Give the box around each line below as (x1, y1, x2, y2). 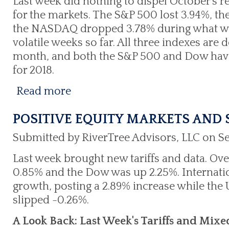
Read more (16, 85, 71, 98)
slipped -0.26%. (13, 194, 89, 207)
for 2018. (13, 64, 54, 77)
